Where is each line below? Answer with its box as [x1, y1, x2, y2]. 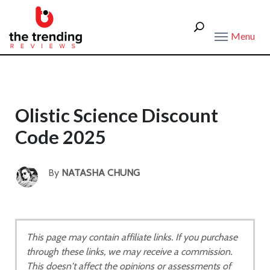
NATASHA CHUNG [61, 167, 140, 178]
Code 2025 [15, 126, 106, 148]
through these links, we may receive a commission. [27, 246, 232, 257]
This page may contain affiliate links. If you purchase [27, 231, 237, 243]
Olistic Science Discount [15, 104, 218, 127]
